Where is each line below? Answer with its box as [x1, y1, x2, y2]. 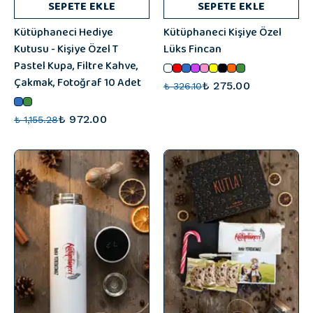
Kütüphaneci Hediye [14, 22, 113, 43]
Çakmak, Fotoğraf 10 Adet [14, 73, 141, 93]
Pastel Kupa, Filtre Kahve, [14, 56, 138, 76]
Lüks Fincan [163, 39, 221, 59]
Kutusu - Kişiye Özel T [14, 39, 118, 59]
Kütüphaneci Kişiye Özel [163, 22, 282, 43]
